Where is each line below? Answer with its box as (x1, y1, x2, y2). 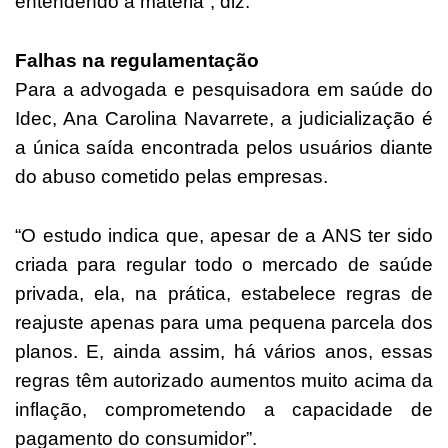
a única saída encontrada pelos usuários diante (15, 136, 433, 158)
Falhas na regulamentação (15, 49, 259, 71)
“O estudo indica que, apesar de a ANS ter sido (15, 224, 433, 246)
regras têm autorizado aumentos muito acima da (15, 369, 433, 391)
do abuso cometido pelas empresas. (15, 165, 328, 187)
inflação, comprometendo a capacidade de (15, 398, 433, 420)
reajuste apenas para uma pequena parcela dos (15, 311, 433, 333)
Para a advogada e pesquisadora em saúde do (15, 78, 433, 100)
